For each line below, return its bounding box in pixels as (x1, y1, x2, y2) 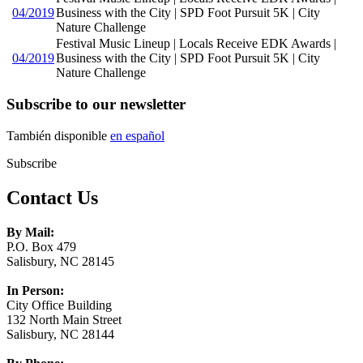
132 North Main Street (6, 313, 122, 327)
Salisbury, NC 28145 (6, 254, 114, 268)
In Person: (6, 284, 64, 297)
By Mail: (6, 225, 54, 239)
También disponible (6, 129, 110, 143)
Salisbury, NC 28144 (6, 327, 114, 341)
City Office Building (6, 298, 112, 312)
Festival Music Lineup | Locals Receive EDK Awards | (56, 36, 336, 50)
